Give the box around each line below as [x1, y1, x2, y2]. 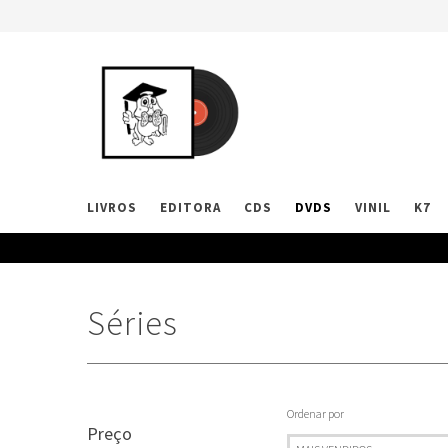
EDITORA [160, 199, 221, 216]
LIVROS [87, 199, 137, 216]
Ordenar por [287, 406, 344, 421]
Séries [87, 302, 178, 344]
